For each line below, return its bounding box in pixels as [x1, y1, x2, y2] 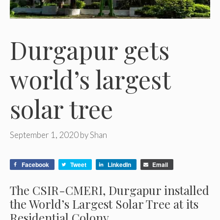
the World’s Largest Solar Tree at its [10, 196, 198, 212]
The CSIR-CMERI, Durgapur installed [10, 182, 209, 198]
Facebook [22, 160, 49, 169]
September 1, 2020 [10, 130, 79, 140]
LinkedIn [108, 160, 131, 169]
